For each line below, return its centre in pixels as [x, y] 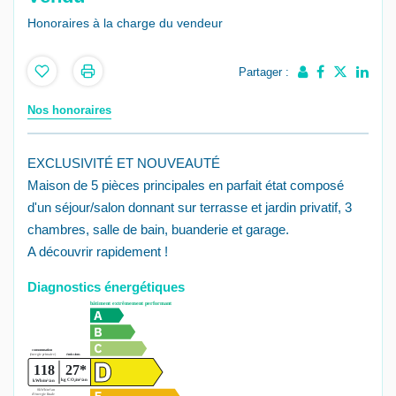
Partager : [264, 72]
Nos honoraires [69, 110]
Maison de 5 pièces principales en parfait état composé [186, 186]
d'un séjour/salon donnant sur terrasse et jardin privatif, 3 [190, 208]
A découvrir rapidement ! [98, 252]
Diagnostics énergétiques [106, 287]
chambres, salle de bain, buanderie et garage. [158, 230]
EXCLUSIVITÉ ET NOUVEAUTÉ [124, 164]
